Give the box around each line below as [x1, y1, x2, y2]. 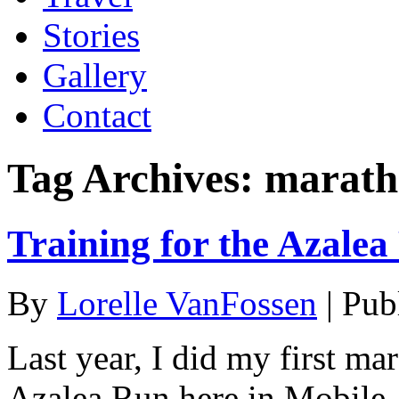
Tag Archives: [7, 155, 265, 202]
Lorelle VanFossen [57, 283, 317, 322]
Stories [43, 15, 140, 54]
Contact [43, 95, 151, 134]
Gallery [43, 55, 147, 94]
